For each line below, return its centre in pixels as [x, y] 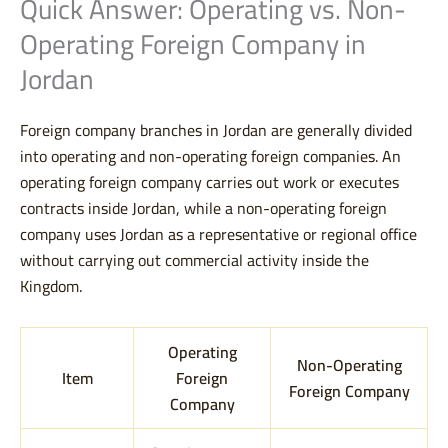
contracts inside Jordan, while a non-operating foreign [203, 208]
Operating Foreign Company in [193, 45]
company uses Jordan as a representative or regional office [218, 234]
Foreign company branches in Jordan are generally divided [216, 130]
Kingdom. [51, 286]
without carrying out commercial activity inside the [194, 260]
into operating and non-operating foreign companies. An [210, 156]
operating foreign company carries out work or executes [209, 182]
